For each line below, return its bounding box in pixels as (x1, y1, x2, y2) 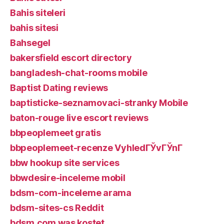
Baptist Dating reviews (10, 82, 108, 93)
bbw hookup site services (10, 157, 119, 168)
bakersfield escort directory (10, 52, 132, 63)
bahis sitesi (10, 22, 58, 33)
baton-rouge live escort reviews (10, 112, 148, 123)
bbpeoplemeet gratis (10, 127, 101, 138)
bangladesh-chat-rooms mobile (10, 67, 147, 78)
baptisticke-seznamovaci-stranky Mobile (10, 97, 188, 108)
